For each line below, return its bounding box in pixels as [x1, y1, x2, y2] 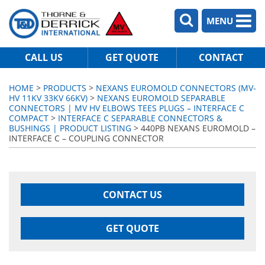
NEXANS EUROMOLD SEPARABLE [97, 92, 225, 104]
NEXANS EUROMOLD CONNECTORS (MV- [96, 82, 256, 93]
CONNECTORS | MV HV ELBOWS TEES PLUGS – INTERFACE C [9, 102, 244, 114]
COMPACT [9, 112, 49, 124]
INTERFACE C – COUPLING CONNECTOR [9, 132, 164, 144]
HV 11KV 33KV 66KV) [9, 92, 88, 104]
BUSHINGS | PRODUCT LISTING [9, 122, 131, 134]
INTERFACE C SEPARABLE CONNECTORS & [58, 112, 222, 124]
